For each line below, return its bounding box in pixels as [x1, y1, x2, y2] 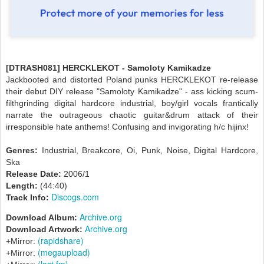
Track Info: [6, 192, 49, 202]
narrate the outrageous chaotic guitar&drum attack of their [6, 110, 258, 120]
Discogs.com [51, 190, 99, 203]
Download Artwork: [6, 224, 82, 234]
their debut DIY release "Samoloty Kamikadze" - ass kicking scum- [6, 86, 258, 96]
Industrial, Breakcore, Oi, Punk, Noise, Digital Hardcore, [38, 145, 258, 155]
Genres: [6, 145, 38, 155]
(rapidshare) [38, 234, 84, 246]
